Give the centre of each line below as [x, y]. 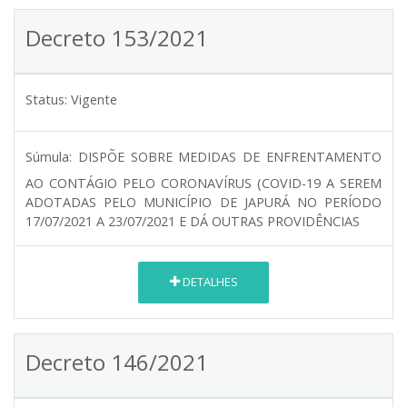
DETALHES [208, 282]
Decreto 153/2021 [117, 37]
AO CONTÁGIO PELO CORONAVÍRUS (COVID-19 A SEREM [203, 183]
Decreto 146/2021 [117, 362]
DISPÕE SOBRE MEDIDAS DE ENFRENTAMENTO [230, 156]
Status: [46, 99]
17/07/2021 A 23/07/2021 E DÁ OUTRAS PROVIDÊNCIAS [193, 221]
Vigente [94, 99]
